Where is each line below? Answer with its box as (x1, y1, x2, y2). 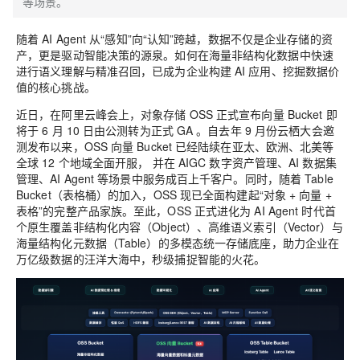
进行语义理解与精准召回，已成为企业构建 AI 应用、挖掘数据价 (16, 63, 340, 79)
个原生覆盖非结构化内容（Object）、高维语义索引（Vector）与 (16, 219, 343, 235)
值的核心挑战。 (16, 79, 96, 95)
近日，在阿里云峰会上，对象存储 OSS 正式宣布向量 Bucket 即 (16, 106, 337, 122)
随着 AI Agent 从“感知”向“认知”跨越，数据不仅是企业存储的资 (16, 31, 333, 47)
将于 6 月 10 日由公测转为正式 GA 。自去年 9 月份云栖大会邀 (16, 122, 334, 138)
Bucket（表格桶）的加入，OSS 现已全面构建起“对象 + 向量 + (16, 186, 332, 202)
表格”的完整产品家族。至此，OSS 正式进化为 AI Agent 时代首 (16, 202, 336, 219)
